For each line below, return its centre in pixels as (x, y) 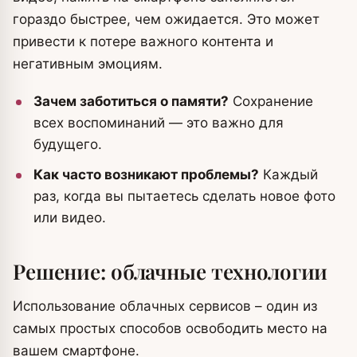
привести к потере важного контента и (143, 41)
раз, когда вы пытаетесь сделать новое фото (184, 196)
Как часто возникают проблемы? (146, 175)
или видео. (70, 218)
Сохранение (271, 101)
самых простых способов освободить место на (170, 328)
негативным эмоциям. (88, 64)
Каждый (288, 175)
